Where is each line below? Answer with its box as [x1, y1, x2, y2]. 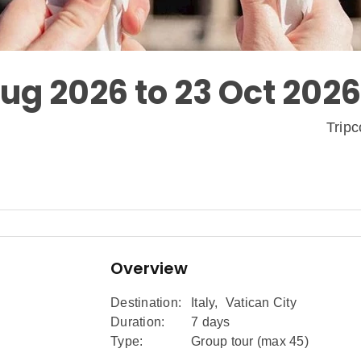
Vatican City [225, 296, 297, 310]
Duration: [110, 315, 165, 330]
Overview [110, 257, 188, 280]
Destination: [110, 296, 181, 310]
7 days [191, 315, 230, 330]
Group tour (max [191, 334, 289, 349]
